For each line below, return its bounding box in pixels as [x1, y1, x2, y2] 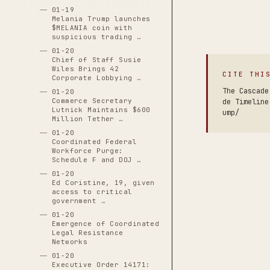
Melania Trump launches [51, 14, 151, 23]
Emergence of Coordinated [51, 219, 160, 228]
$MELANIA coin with [51, 24, 133, 32]
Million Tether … [51, 115, 124, 123]
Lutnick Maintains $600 [51, 105, 151, 114]
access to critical [51, 187, 133, 196]
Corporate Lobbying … [51, 74, 142, 82]
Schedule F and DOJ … [51, 155, 142, 164]
